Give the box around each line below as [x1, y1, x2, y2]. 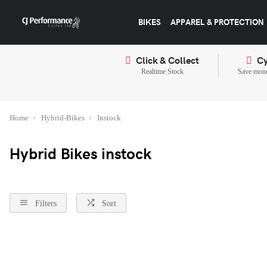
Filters [35, 198, 57, 208]
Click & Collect [136, 54, 199, 66]
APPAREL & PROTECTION [170, 16, 264, 27]
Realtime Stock [141, 67, 184, 76]
